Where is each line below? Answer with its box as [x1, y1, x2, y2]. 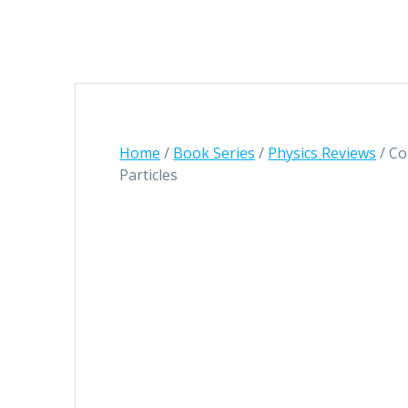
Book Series [173, 143, 256, 164]
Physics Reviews [268, 143, 377, 164]
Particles [119, 165, 178, 186]
